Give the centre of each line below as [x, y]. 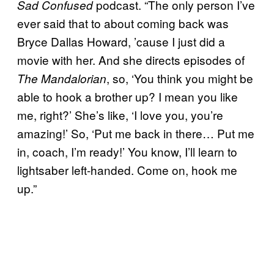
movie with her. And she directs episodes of [131, 59]
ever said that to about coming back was [123, 23]
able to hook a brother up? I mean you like [128, 96]
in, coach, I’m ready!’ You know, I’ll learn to [127, 151]
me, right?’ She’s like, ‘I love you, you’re [120, 114]
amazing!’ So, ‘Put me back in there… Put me [136, 133]
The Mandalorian [62, 78]
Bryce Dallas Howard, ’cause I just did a [121, 41]
